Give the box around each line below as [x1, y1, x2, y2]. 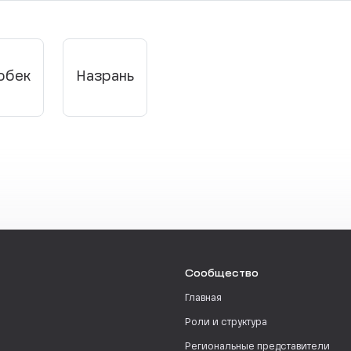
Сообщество [185, 269, 259, 279]
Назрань [76, 70, 134, 84]
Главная [185, 293, 222, 303]
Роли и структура [185, 317, 267, 327]
